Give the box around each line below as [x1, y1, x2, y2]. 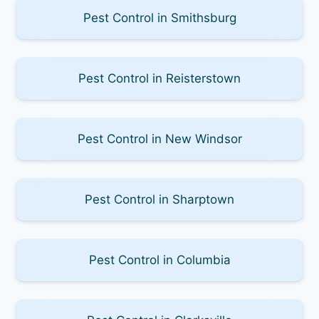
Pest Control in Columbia [88, 252, 231, 267]
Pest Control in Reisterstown [78, 70, 241, 85]
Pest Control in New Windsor [77, 131, 242, 146]
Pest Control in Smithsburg [83, 10, 236, 25]
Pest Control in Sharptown [85, 192, 234, 206]
